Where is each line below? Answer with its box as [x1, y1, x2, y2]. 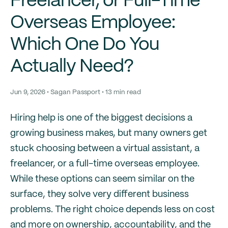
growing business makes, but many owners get [10, 129, 207, 138]
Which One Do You [10, 36, 159, 53]
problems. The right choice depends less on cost [10, 205, 215, 214]
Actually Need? [10, 58, 133, 75]
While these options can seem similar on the [10, 175, 194, 184]
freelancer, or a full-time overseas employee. [10, 159, 199, 168]
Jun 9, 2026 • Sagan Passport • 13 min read [10, 89, 141, 96]
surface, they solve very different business [10, 190, 189, 199]
